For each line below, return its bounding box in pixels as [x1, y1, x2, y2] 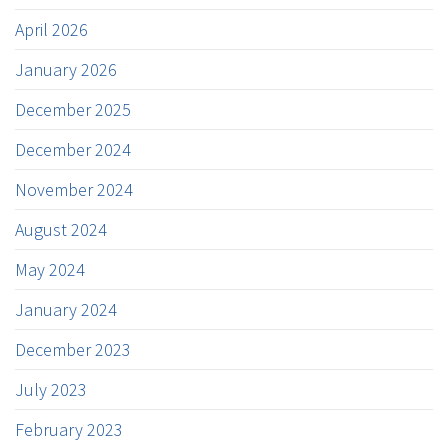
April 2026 [15, 17, 88, 41]
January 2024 [15, 297, 117, 321]
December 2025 [15, 97, 131, 121]
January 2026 [15, 57, 117, 81]
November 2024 [15, 177, 133, 201]
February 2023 [15, 417, 123, 441]
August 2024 [15, 217, 107, 241]
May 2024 [15, 257, 85, 281]
